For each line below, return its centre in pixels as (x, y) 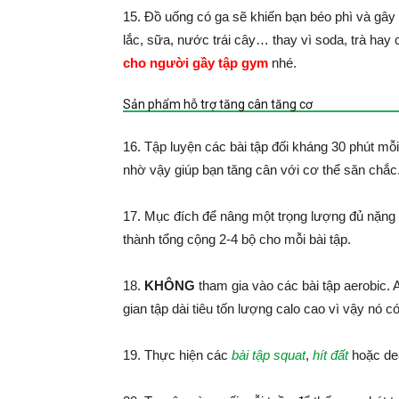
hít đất (330, 355)
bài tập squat (269, 355)
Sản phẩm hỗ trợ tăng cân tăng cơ (218, 104)
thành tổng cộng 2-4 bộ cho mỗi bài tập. (237, 239)
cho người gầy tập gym (195, 63)
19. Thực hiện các (177, 355)
